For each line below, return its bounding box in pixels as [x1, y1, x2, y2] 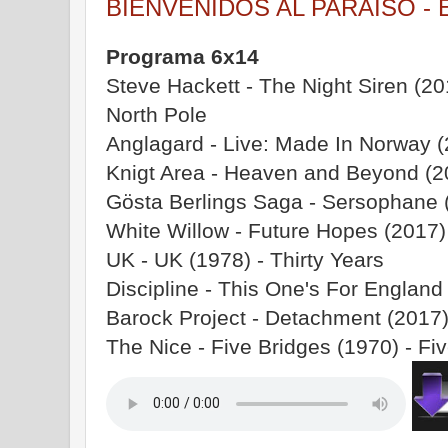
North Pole [106, 102, 207, 126]
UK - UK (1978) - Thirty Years [106, 247, 384, 271]
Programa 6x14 [106, 44, 259, 68]
